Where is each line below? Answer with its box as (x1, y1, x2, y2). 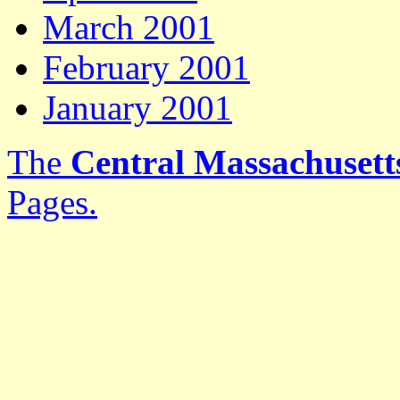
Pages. (7, 183, 97, 221)
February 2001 (43, 48, 250, 87)
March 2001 (43, 8, 214, 46)
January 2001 (43, 88, 232, 127)
